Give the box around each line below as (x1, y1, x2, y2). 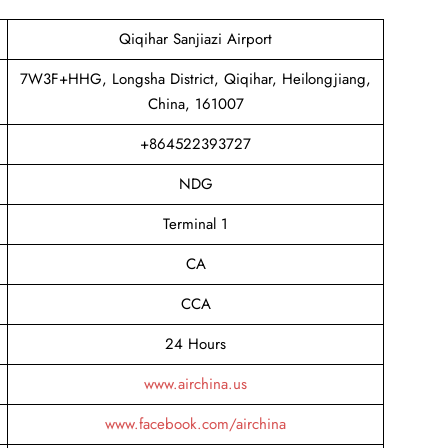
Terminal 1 (163, 212, 228, 235)
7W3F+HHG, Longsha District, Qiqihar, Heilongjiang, (20, 67, 371, 90)
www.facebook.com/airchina (105, 412, 286, 435)
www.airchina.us (144, 372, 247, 395)
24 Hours (165, 332, 226, 355)
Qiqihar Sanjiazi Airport (119, 27, 272, 50)
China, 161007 (147, 92, 244, 115)
